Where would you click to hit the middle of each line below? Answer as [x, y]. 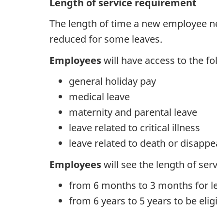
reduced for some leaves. [106, 39]
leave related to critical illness [134, 128]
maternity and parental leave [133, 112]
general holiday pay [112, 81]
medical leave [99, 97]
